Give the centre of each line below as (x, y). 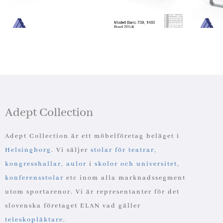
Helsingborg (28, 150)
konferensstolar (34, 178)
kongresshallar (33, 164)
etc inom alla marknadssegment (125, 178)
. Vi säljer (71, 150)
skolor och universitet (136, 164)
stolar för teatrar (122, 150)
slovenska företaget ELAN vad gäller (73, 206)
